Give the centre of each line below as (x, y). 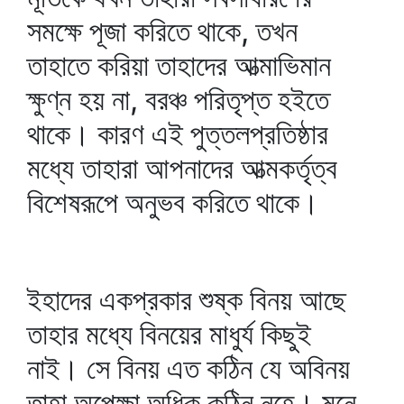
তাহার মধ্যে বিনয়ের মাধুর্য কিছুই (169, 334)
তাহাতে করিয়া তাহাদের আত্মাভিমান (179, 65)
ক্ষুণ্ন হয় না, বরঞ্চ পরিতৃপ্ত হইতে (178, 100)
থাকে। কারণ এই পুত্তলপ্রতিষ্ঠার (178, 134)
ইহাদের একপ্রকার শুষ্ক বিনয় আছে (187, 300)
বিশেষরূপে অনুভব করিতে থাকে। (173, 202)
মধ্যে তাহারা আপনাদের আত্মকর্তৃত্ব (182, 168)
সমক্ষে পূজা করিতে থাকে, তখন (162, 31)
